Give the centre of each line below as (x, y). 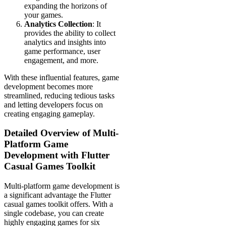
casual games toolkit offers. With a (59, 204)
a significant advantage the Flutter (58, 195)
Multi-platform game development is (62, 186)
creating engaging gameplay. (49, 114)
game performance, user (62, 51)
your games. (44, 15)
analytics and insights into (65, 42)
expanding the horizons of (66, 6)
